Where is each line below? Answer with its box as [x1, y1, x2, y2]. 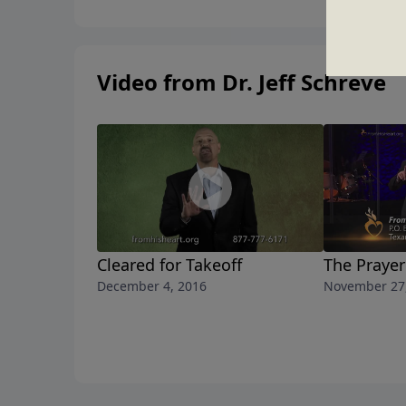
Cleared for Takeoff [97, 254, 242, 276]
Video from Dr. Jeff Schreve [97, 67, 386, 98]
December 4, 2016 [97, 277, 207, 295]
